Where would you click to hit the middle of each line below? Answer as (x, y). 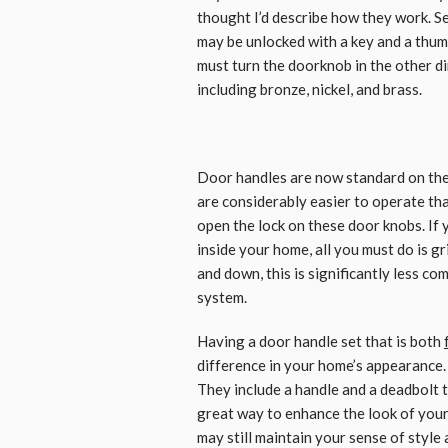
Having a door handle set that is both (320, 340)
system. (222, 296)
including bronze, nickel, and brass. (309, 88)
